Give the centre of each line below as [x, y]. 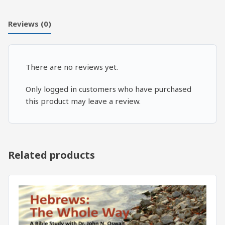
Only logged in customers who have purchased [108, 89]
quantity [46, 20]
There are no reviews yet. [72, 67]
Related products [51, 155]
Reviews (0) [30, 24]
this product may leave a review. [83, 101]
